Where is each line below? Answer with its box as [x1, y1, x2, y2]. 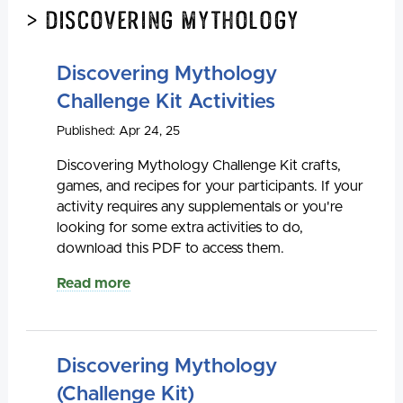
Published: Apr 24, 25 [57, 125, 180, 138]
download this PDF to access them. [57, 241, 284, 255]
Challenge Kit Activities [57, 92, 275, 112]
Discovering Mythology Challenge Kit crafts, [57, 158, 341, 173]
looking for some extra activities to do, [57, 220, 303, 235]
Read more [57, 276, 130, 291]
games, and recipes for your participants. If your [57, 179, 363, 193]
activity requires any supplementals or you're [57, 200, 343, 214]
